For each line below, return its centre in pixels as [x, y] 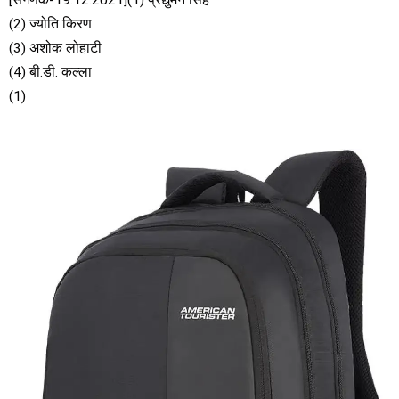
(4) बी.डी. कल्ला [50, 72]
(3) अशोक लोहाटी [55, 48]
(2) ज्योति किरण [50, 24]
